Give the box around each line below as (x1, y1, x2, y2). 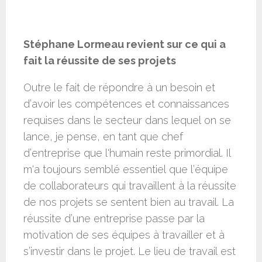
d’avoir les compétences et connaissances (23, 98, 229, 111)
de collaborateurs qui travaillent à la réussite (23, 180, 236, 192)
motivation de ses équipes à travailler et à (23, 229, 225, 242)
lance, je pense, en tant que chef (23, 130, 183, 143)
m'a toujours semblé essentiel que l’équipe (23, 163, 228, 176)
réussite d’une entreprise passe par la (23, 212, 205, 225)
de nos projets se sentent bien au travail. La (23, 196, 234, 209)
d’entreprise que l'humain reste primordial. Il (23, 147, 231, 160)
